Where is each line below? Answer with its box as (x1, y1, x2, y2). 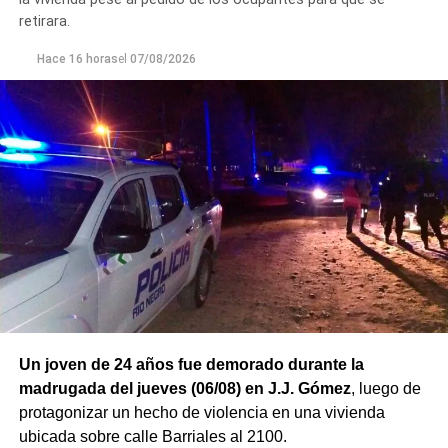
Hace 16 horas (36, 52, 118, 67)
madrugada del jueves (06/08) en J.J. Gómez (18, 380, 351, 398)
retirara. (18, 13, 70, 31)
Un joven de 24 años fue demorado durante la (18, 356, 364, 374)
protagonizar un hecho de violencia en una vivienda (18, 404, 385, 422)
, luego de (350, 380, 421, 398)
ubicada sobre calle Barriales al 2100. (18, 428, 287, 446)
